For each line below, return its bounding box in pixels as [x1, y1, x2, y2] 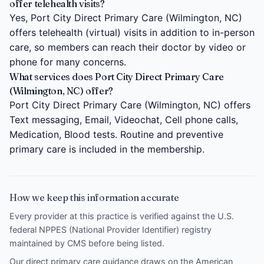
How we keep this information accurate [9, 191, 179, 203]
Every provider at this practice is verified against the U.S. [9, 210, 234, 221]
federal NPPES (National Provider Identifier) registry [9, 224, 212, 235]
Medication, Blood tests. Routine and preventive [9, 128, 223, 140]
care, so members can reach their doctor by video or [9, 41, 246, 53]
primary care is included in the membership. [9, 143, 204, 155]
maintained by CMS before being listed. [9, 237, 164, 248]
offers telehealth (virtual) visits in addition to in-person [9, 26, 255, 38]
